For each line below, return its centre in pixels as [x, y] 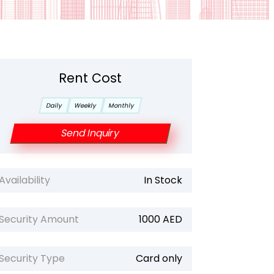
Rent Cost [91, 78]
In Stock [163, 180]
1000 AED [160, 219]
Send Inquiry [90, 133]
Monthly [122, 106]
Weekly [86, 106]
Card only [159, 258]
